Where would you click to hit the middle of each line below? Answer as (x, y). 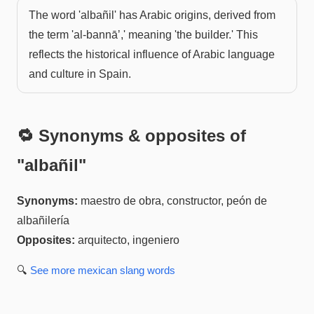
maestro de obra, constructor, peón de (174, 200)
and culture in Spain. (80, 74)
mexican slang (111, 270)
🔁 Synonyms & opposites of (131, 135)
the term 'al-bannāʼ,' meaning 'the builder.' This (143, 34)
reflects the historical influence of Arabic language (152, 54)
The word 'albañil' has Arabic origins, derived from (152, 15)
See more (54, 270)
